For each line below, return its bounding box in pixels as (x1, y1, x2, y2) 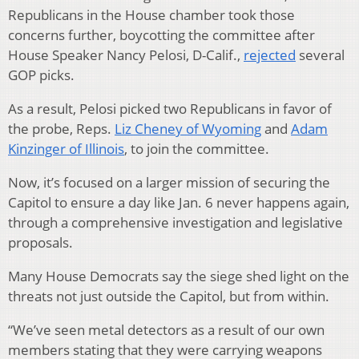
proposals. (8, 232, 73, 252)
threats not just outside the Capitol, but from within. (8, 286, 329, 305)
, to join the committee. (124, 139, 269, 158)
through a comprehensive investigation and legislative (8, 212, 343, 232)
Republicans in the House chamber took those (8, 5, 295, 24)
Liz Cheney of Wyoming (115, 119, 261, 138)
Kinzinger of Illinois (8, 139, 124, 158)
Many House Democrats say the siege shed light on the (8, 266, 349, 285)
